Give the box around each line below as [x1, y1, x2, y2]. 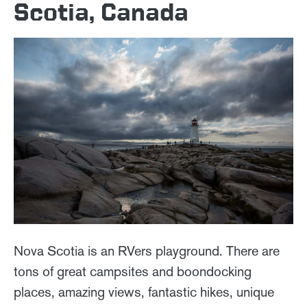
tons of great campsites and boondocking [14, 263, 251, 280]
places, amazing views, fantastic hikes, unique [14, 284, 274, 301]
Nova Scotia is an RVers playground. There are [14, 243, 280, 260]
